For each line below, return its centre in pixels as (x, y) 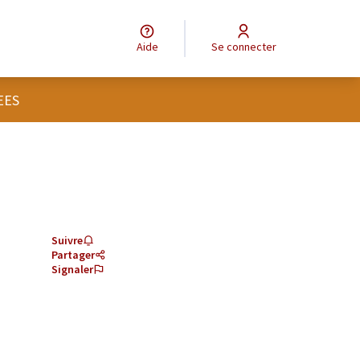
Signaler (72, 269)
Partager (73, 255)
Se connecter (247, 47)
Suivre (67, 240)
